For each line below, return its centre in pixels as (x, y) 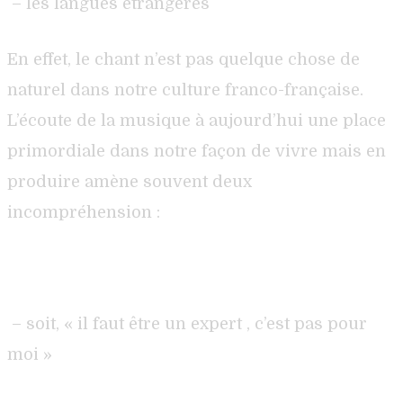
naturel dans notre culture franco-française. (185, 90)
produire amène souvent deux (130, 181)
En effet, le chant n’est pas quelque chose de (184, 59)
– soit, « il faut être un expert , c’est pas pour (189, 323)
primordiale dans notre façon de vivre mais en (197, 151)
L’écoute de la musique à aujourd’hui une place (197, 120)
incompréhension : (84, 212)
